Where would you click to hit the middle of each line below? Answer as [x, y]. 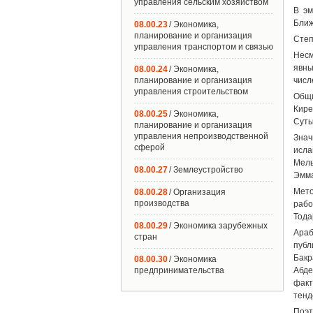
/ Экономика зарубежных [218, 226]
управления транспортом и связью [204, 47]
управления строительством [191, 92]
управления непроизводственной [201, 136]
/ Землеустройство [206, 170]
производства [162, 203]
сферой [150, 147]
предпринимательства [179, 270]
